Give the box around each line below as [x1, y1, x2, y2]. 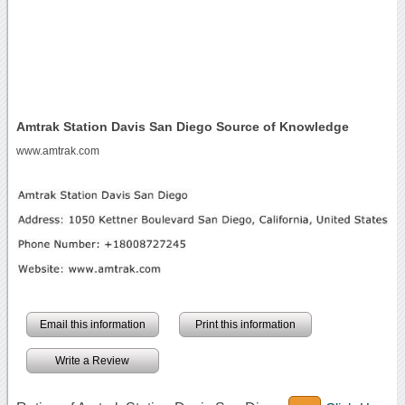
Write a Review [55, 354, 130, 368]
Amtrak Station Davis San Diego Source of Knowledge [15, 118, 349, 134]
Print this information [194, 318, 296, 332]
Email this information [39, 318, 146, 332]
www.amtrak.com [15, 145, 99, 156]
